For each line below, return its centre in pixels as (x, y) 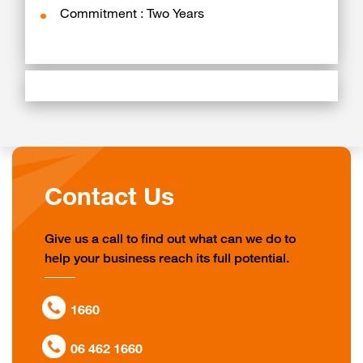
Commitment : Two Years (132, 15)
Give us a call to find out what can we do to (170, 240)
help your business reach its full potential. (167, 260)
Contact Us (109, 201)
